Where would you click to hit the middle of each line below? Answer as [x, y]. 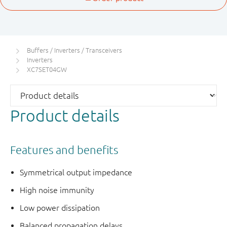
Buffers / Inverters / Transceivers [74, 51]
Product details [65, 116]
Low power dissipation [60, 208]
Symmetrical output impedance [76, 173]
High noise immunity [57, 190]
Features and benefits [64, 149]
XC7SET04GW [47, 70]
